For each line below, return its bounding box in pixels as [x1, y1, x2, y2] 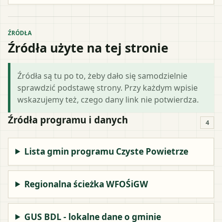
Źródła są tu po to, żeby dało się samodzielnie [17, 70, 187, 81]
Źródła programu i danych [8, 113, 128, 126]
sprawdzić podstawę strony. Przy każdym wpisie [17, 82, 198, 93]
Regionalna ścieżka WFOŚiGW [24, 178, 149, 190]
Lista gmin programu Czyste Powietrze [24, 145, 189, 157]
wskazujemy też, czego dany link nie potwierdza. [17, 94, 199, 105]
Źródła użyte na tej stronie [8, 39, 168, 56]
